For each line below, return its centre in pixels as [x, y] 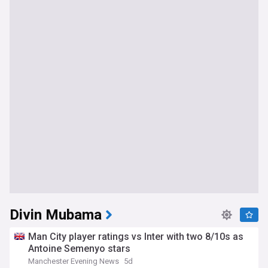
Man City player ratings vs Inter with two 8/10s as [136, 237]
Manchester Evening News [74, 261]
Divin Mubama [56, 215]
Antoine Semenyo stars [79, 249]
